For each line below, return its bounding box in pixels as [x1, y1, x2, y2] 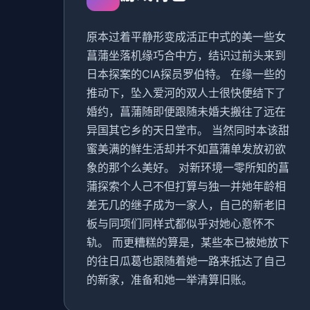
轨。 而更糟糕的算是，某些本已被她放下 [86, 235, 289, 249]
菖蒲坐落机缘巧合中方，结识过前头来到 [86, 48, 286, 62]
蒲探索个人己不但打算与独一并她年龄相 [86, 179, 286, 193]
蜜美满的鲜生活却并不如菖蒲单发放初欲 [86, 142, 286, 156]
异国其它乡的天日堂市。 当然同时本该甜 [86, 123, 289, 137]
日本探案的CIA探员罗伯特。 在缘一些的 [86, 67, 286, 81]
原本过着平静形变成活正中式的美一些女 [86, 30, 286, 44]
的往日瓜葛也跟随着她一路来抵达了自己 [86, 254, 286, 268]
